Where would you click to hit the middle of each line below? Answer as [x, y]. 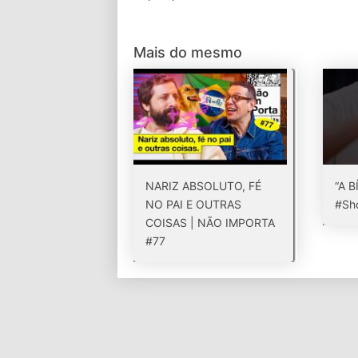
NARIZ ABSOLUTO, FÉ [203, 186]
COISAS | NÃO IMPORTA [210, 223]
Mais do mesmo [188, 52]
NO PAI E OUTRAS [193, 204]
